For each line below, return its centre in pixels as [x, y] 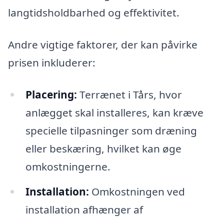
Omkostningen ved [137, 191]
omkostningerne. [68, 166]
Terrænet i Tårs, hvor [129, 94]
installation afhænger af [84, 209]
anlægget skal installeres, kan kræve [114, 112]
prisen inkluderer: [52, 63]
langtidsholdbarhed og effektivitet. [94, 13]
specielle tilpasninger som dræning [111, 130]
